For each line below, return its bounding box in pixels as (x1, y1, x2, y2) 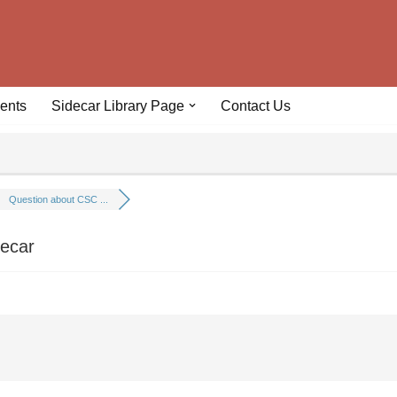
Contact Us (221, 98, 291, 113)
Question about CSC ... (8, 194, 108, 205)
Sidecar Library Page (51, 98, 184, 113)
